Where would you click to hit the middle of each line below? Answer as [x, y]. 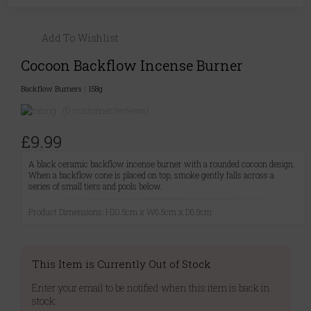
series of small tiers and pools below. [95, 186]
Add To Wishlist [80, 38]
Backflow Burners [52, 89]
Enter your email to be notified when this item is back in [151, 288]
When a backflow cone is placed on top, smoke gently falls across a [151, 175]
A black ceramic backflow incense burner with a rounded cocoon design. [162, 164]
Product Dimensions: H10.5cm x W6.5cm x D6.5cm [120, 212]
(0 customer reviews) [106, 111]
